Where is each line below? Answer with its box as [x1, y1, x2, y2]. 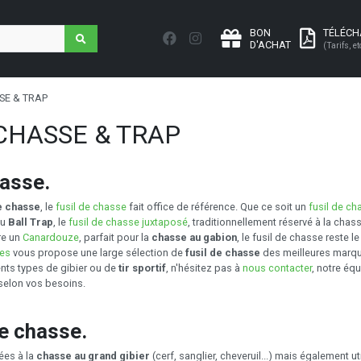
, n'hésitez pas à [166, 261, 243, 274]
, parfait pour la [79, 230, 151, 243]
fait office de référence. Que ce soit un [127, 200, 309, 213]
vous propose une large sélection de [13, 246, 183, 259]
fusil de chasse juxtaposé [68, 215, 188, 228]
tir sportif [118, 261, 166, 274]
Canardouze [23, 230, 79, 243]
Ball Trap [8, 215, 53, 228]
